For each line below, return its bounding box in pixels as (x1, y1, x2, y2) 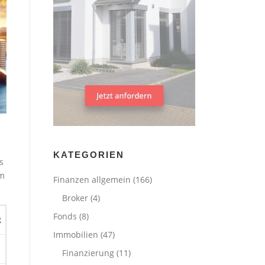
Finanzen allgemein (53, 174, 131, 185)
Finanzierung (62, 247, 114, 258)
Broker (62, 192, 88, 203)
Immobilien (53, 229, 98, 240)
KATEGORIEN (53, 150, 124, 160)
